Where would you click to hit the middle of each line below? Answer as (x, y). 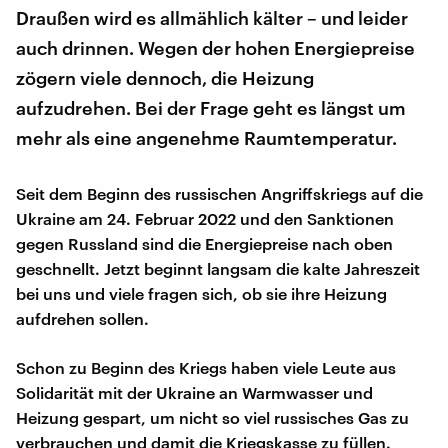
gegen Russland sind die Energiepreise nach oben (204, 243)
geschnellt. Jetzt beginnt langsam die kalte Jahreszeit (218, 268)
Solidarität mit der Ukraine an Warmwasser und (194, 392)
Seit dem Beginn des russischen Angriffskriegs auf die (219, 193)
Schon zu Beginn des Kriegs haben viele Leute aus (206, 367)
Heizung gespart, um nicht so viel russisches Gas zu (212, 417)
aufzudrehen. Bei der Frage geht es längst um (211, 107)
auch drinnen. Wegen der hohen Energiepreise (215, 47)
